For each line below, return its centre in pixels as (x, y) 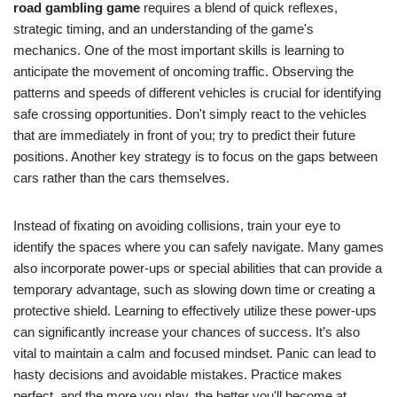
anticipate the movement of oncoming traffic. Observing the (183, 71)
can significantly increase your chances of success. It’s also (187, 332)
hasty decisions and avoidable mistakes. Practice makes (178, 374)
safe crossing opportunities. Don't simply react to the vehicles (190, 114)
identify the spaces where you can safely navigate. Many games (198, 247)
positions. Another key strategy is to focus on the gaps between (195, 156)
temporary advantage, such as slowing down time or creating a (194, 289)
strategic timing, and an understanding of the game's (163, 29)
